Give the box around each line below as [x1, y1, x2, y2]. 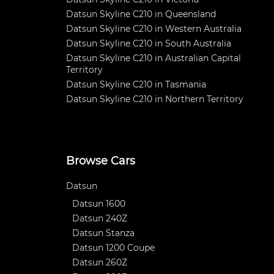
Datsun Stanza [72, 228, 135, 239]
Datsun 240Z [72, 213, 127, 224]
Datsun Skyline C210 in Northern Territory [66, 94, 243, 105]
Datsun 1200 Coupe [72, 242, 155, 253]
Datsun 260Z [72, 257, 127, 268]
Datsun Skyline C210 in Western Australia [66, 23, 242, 34]
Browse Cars [66, 154, 135, 168]
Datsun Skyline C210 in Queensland [66, 9, 216, 20]
